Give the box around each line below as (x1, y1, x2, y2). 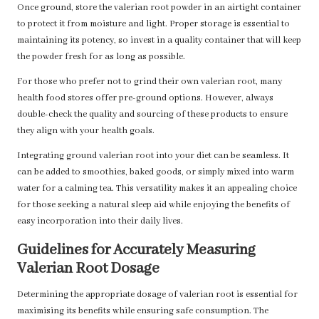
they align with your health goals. (17, 125, 155, 137)
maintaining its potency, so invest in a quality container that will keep (17, 35, 301, 47)
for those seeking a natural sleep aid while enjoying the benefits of (17, 199, 290, 211)
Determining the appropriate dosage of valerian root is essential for (17, 289, 298, 301)
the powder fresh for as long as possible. (17, 51, 185, 63)
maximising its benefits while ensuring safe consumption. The (17, 305, 268, 318)
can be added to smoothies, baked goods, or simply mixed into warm (17, 167, 294, 179)
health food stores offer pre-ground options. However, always (17, 93, 273, 105)
